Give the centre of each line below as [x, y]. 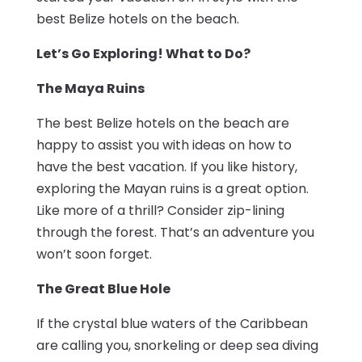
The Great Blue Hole [103, 288]
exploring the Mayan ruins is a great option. [172, 188]
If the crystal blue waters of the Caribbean [172, 323]
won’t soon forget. [94, 254]
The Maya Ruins [90, 88]
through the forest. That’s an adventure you [175, 232]
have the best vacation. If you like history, [166, 166]
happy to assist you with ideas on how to [164, 145]
